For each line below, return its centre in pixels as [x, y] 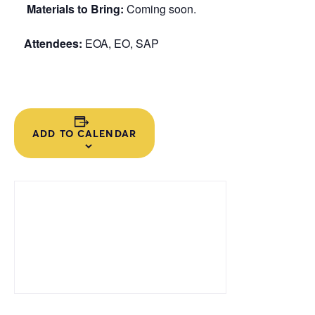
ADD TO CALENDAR [84, 134]
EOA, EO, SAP [121, 44]
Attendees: [52, 44]
